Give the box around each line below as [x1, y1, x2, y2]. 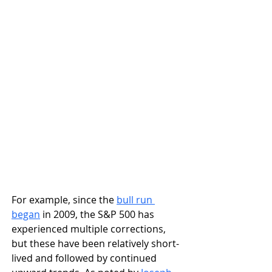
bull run [117, 192, 155, 206]
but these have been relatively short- [12, 236, 179, 250]
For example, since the [12, 192, 117, 206]
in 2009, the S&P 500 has [40, 207, 157, 221]
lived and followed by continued [12, 251, 159, 265]
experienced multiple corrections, [12, 222, 168, 236]
